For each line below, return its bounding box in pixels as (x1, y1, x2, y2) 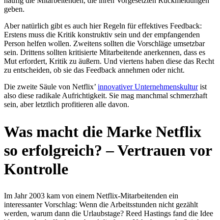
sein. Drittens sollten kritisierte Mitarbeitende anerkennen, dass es (4, 48, 205, 57)
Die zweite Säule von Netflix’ (4, 82, 98, 91)
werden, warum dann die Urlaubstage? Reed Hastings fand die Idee (4, 209, 213, 218)
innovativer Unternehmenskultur (98, 82, 198, 91)
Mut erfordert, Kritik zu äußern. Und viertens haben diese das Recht (4, 57, 214, 66)
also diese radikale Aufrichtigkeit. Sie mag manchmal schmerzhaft (4, 91, 207, 100)
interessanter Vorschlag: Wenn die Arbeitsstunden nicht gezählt (4, 200, 198, 209)
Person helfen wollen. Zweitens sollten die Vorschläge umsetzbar (4, 39, 205, 48)
